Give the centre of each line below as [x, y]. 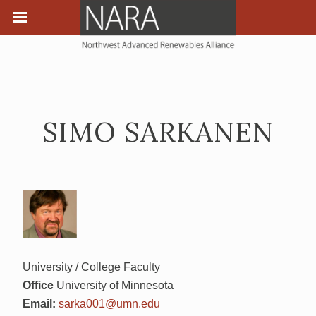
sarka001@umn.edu [109, 304]
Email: [39, 304]
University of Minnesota [114, 286]
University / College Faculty [91, 267]
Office [38, 286]
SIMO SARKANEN [158, 132]
